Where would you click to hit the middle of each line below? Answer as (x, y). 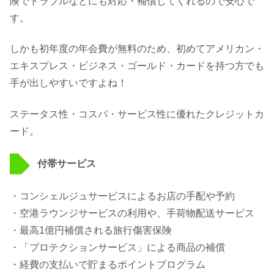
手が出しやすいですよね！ (68, 83)
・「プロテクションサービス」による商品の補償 (117, 248)
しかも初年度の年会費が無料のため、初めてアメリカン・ (137, 49)
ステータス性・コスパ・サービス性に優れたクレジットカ (137, 114)
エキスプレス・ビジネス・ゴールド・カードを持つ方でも (137, 66)
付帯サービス (67, 163)
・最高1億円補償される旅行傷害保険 (91, 231)
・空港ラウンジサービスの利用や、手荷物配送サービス (132, 213)
